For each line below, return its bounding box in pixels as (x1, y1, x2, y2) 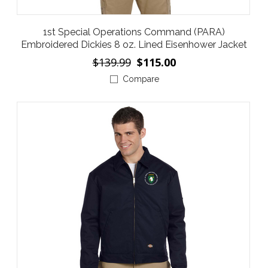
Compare (122, 74, 159, 84)
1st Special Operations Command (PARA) (43, 26, 225, 38)
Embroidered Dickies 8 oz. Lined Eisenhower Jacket (21, 38, 247, 50)
